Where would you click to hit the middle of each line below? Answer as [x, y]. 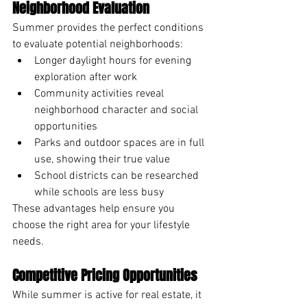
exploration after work [86, 77]
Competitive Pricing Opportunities [105, 275]
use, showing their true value [102, 159]
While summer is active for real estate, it [108, 295]
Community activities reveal [100, 94]
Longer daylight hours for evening [114, 61]
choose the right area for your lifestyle [102, 225]
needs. [28, 242]
